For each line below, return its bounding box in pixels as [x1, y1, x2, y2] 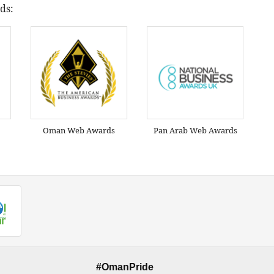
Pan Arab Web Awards [153, 125, 237, 136]
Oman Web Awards [43, 125, 115, 136]
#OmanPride [96, 261, 154, 272]
